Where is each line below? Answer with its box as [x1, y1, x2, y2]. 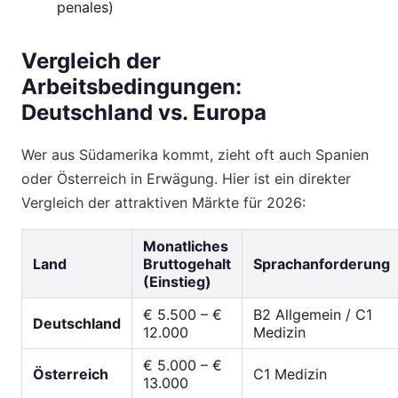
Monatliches [143, 236, 228, 255]
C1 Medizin [253, 364, 327, 383]
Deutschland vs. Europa [21, 99, 267, 125]
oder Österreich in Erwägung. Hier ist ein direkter [21, 169, 351, 187]
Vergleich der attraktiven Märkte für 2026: [21, 193, 306, 211]
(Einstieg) [143, 272, 211, 291]
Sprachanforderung [253, 254, 390, 273]
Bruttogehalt [143, 254, 231, 273]
